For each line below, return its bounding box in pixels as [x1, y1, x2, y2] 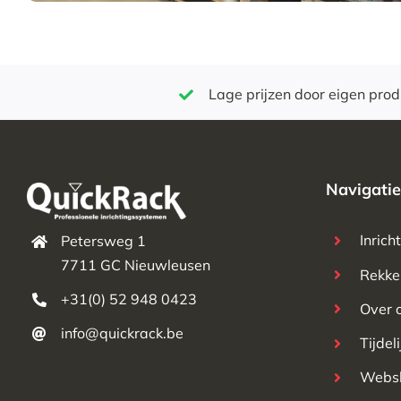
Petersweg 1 [61, 231, 147, 250]
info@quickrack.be [61, 324, 184, 343]
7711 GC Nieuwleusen [61, 255, 211, 274]
